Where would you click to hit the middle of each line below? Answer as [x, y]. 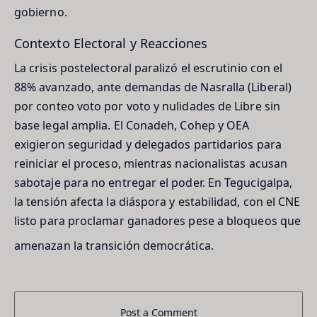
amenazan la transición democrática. [114, 245]
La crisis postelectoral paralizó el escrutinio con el [149, 68]
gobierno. [41, 12]
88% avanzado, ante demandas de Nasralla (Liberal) [153, 87]
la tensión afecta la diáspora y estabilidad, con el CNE [157, 201]
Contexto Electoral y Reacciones [111, 43]
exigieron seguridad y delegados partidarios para [148, 144]
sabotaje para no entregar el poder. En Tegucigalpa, [154, 182]
